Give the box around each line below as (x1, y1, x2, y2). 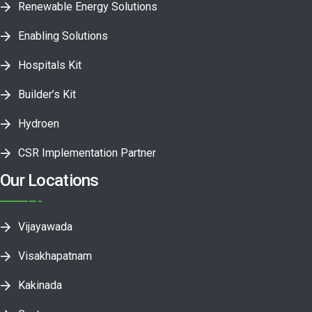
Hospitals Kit (18, 58, 81, 72)
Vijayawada (18, 220, 72, 234)
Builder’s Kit (18, 88, 76, 102)
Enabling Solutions (18, 29, 108, 43)
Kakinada (18, 279, 62, 292)
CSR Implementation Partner (18, 146, 156, 160)
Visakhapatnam (18, 249, 92, 263)
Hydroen (18, 117, 59, 131)
